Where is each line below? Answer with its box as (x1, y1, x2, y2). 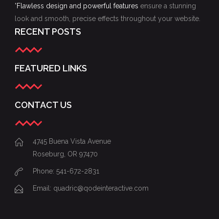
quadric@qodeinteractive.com (53, 184, 149, 192)
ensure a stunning (140, 2, 196, 10)
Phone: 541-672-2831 (33, 167, 99, 175)
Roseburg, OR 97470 (33, 150, 98, 158)
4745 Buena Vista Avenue (33, 137, 111, 145)
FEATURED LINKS (15, 63, 87, 73)
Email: (33, 184, 53, 192)
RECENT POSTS (15, 26, 81, 37)
